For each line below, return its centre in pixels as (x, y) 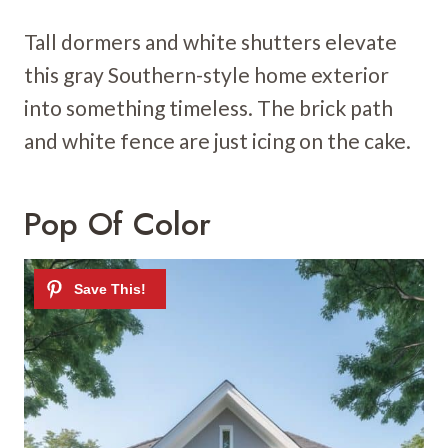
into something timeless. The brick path (208, 107)
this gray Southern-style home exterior (206, 74)
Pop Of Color (117, 223)
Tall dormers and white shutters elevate (210, 41)
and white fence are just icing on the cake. (217, 140)
